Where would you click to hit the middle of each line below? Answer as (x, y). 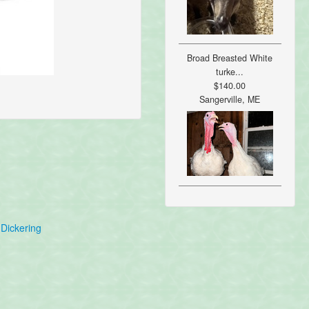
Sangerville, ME (230, 100)
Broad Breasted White (230, 58)
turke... (230, 72)
